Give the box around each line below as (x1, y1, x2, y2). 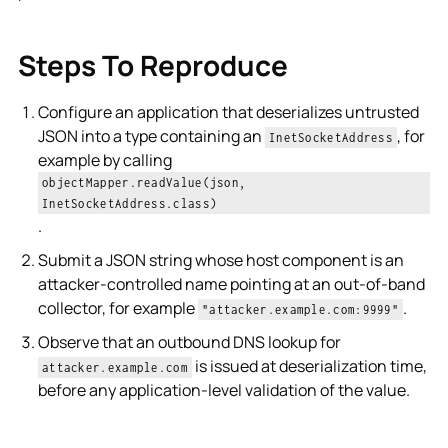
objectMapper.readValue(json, (41, 174, 247, 190)
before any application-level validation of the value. (37, 378, 410, 401)
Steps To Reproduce (17, 45, 288, 84)
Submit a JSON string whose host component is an (37, 248, 404, 271)
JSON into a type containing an (37, 124, 265, 147)
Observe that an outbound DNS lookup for (37, 330, 341, 353)
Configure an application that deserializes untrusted (37, 100, 419, 123)
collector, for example (37, 296, 198, 319)
